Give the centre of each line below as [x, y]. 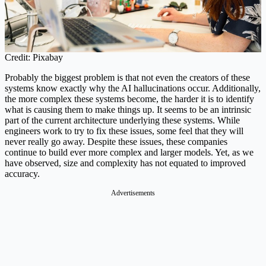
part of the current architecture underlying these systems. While [122, 120]
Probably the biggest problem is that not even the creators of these [127, 77]
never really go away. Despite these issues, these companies [116, 141]
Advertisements [133, 193]
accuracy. [22, 173]
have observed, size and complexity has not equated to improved [125, 163]
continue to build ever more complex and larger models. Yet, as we [129, 152]
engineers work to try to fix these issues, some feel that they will [124, 131]
